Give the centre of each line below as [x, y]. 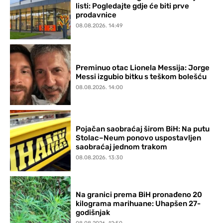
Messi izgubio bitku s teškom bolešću [141, 76]
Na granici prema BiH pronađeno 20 [139, 195]
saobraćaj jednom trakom [122, 147]
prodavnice [96, 15]
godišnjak [93, 213]
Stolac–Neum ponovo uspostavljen [139, 138]
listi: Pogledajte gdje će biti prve [133, 6]
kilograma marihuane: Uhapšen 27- [138, 204]
